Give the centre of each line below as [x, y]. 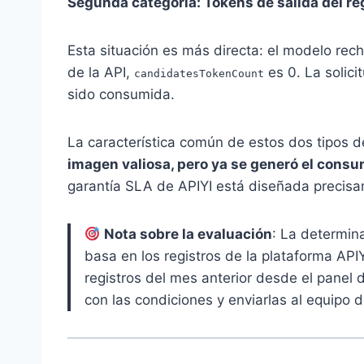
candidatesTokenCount [199, 74]
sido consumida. [121, 95]
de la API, [101, 73]
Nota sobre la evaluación [188, 234]
